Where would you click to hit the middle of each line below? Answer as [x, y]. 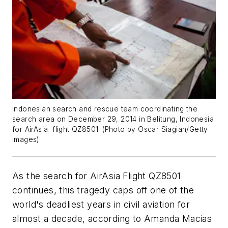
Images [25, 139]
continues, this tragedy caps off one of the [103, 190]
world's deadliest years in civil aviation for [101, 204]
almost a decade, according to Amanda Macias [112, 218]
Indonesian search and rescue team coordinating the [105, 109]
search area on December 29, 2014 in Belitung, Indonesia [113, 119]
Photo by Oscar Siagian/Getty [156, 129]
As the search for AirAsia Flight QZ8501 [97, 176]
